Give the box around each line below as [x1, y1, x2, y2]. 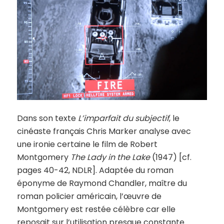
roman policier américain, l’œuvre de [16, 190, 161, 202]
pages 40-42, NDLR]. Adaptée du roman [16, 164, 173, 176]
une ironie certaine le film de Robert [16, 138, 157, 150]
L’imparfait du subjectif [77, 112, 169, 124]
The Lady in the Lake [70, 151, 150, 163]
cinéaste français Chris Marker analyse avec [16, 125, 191, 137]
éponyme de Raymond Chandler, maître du [16, 177, 187, 189]
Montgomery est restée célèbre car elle [16, 203, 175, 215]
